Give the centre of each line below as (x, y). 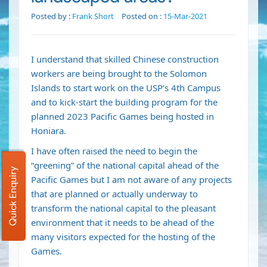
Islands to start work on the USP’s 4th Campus (126, 88)
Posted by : (52, 16)
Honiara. (49, 131)
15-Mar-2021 (185, 16)
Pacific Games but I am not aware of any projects (131, 180)
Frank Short (93, 16)
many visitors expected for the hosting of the (123, 237)
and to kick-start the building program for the (124, 102)
